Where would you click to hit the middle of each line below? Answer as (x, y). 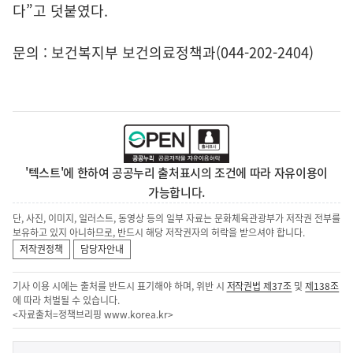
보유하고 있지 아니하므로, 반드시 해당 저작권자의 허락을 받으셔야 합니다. (159, 233)
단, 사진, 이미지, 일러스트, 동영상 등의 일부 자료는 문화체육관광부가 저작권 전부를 (176, 219)
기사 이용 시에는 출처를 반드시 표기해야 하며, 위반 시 (120, 286)
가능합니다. (176, 193)
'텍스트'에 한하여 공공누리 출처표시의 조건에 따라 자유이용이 (176, 173)
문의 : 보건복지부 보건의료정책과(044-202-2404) (163, 53)
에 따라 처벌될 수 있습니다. (66, 301)
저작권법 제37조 (259, 286)
